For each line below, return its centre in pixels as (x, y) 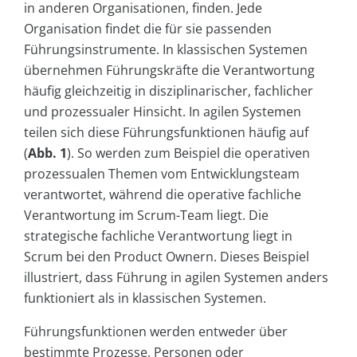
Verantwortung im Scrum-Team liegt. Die (146, 216)
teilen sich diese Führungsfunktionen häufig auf (166, 133)
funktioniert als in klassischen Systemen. (145, 298)
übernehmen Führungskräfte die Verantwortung (169, 71)
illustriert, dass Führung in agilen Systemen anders (176, 278)
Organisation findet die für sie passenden (148, 29)
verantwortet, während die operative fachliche (163, 195)
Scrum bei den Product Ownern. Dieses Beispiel (167, 257)
